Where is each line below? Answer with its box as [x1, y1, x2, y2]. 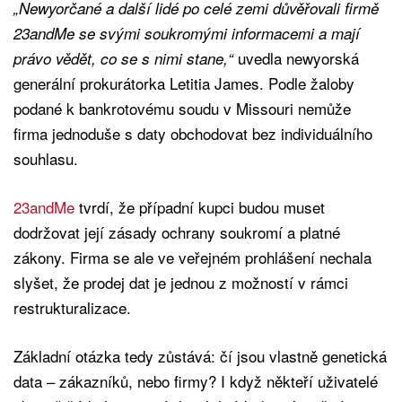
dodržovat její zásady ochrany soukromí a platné [13, 221, 340, 244]
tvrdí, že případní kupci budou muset [79, 196, 325, 219]
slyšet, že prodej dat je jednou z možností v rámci [13, 271, 348, 294]
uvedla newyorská [233, 47, 359, 70]
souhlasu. [13, 147, 78, 170]
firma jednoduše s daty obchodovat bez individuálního [13, 122, 372, 145]
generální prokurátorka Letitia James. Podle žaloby [13, 72, 354, 95]
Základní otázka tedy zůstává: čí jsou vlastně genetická [13, 345, 387, 368]
